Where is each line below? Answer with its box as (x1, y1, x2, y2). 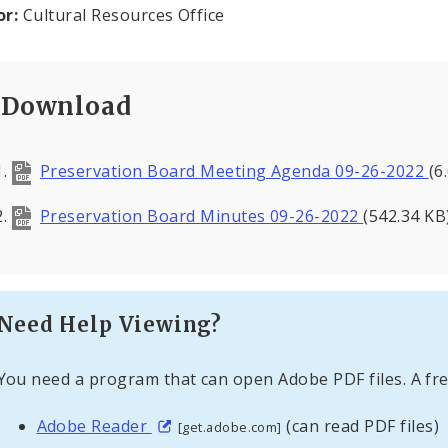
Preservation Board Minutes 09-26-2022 (39, 205, 364, 228)
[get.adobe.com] (177, 417, 282, 436)
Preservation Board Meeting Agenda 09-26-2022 (39, 159, 429, 182)
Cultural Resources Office (18, 3, 225, 26)
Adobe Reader (36, 414, 152, 437)
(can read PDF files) (281, 414, 440, 437)
